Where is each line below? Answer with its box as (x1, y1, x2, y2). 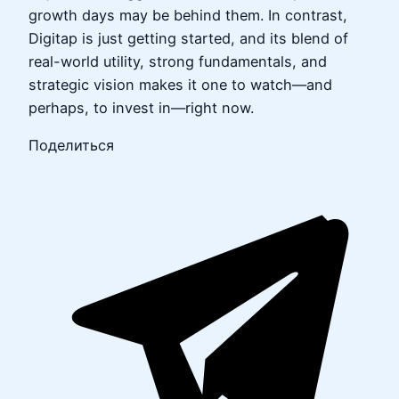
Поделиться (28, 136, 114, 155)
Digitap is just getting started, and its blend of (28, 29, 348, 48)
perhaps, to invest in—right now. (28, 99, 254, 118)
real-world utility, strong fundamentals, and (28, 53, 327, 71)
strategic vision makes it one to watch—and (28, 76, 332, 94)
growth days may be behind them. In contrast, (28, 6, 347, 25)
